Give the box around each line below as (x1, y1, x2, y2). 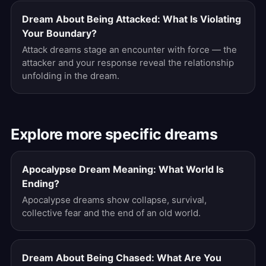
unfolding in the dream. (22, 70, 119, 81)
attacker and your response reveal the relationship (22, 57, 234, 68)
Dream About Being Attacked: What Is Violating (22, 13, 241, 25)
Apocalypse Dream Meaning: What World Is (22, 163, 224, 175)
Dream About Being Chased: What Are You (22, 252, 221, 264)
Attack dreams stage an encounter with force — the (22, 44, 237, 55)
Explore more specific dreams (11, 125, 217, 143)
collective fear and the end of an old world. (22, 207, 201, 218)
